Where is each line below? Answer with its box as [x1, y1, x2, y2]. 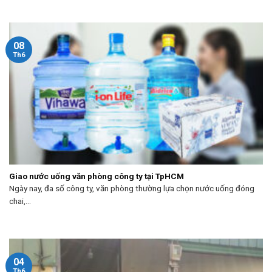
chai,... [9, 196, 31, 206]
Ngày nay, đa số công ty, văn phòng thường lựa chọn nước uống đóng [9, 183, 254, 194]
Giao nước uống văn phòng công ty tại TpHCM [9, 171, 184, 181]
